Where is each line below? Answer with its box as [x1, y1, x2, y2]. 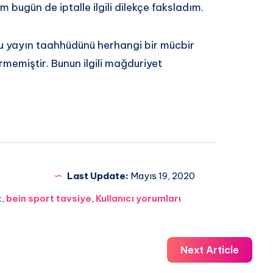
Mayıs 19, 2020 [128, 169, 195, 182]
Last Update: [66, 169, 129, 182]
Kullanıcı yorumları [95, 192, 181, 204]
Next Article [180, 243, 239, 256]
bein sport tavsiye [5, 192, 91, 204]
